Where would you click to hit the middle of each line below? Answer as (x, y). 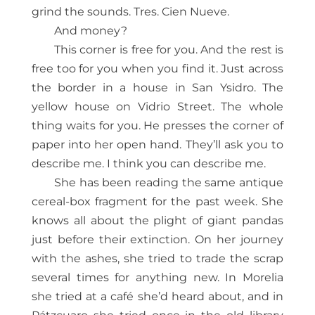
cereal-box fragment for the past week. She (157, 202)
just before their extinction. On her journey (157, 240)
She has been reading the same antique (169, 183)
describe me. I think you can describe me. (148, 164)
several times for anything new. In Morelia (157, 278)
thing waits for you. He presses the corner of (157, 126)
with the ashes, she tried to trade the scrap (157, 259)
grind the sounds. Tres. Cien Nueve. (130, 12)
